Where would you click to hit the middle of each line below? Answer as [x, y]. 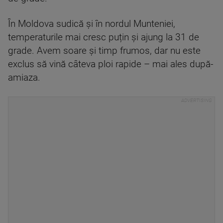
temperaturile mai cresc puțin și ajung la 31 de [104, 37]
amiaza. [24, 78]
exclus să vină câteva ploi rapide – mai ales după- [111, 64]
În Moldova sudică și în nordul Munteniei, [92, 24]
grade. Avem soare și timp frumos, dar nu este [104, 51]
